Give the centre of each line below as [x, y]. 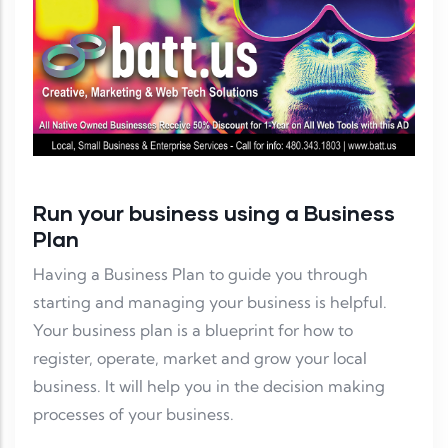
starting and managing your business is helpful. [210, 302]
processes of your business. [133, 414]
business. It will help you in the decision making [209, 386]
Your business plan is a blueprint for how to [193, 330]
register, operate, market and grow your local [200, 358]
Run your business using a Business [214, 213]
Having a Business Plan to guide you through [200, 274]
